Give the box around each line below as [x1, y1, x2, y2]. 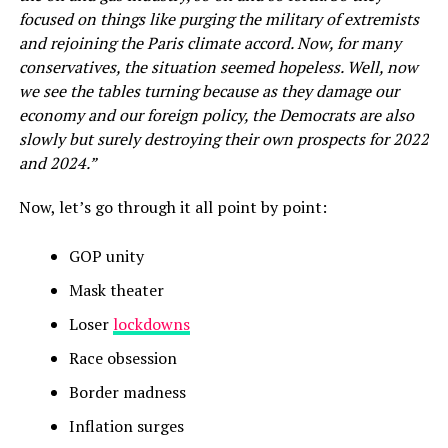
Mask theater [68, 278, 164, 301]
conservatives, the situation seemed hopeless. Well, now [18, 55, 418, 78]
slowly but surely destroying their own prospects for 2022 [18, 127, 429, 150]
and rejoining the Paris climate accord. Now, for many [18, 31, 401, 54]
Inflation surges [68, 414, 184, 437]
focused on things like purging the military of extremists [18, 7, 419, 30]
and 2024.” [18, 151, 97, 174]
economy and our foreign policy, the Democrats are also [18, 103, 414, 126]
